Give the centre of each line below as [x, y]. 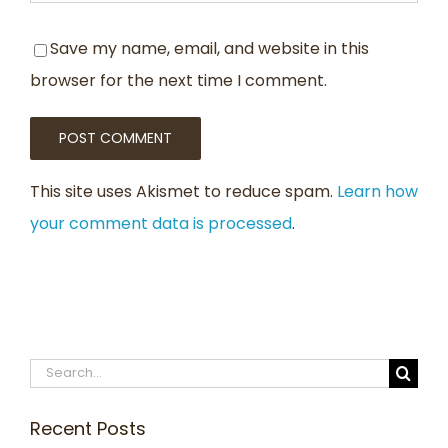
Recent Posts [88, 429]
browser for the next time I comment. [178, 81]
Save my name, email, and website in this [209, 49]
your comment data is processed [161, 224]
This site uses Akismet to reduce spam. [183, 192]
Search [57, 371]
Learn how [377, 192]
